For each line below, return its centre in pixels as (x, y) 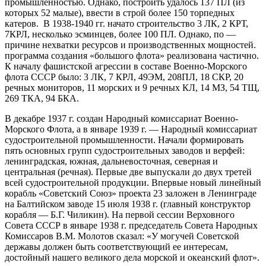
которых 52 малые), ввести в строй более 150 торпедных (120, 12)
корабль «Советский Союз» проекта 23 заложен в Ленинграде (131, 193)
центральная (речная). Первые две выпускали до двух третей (128, 172)
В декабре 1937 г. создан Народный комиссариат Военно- (121, 118)
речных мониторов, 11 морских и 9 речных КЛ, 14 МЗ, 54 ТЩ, (132, 87)
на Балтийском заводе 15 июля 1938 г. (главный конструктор (128, 204)
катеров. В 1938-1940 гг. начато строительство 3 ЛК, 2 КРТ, (126, 23)
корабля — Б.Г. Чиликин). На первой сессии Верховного (120, 214)
